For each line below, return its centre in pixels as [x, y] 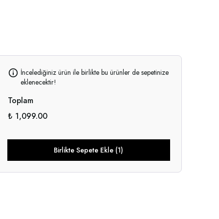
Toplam [20, 100]
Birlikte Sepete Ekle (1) [89, 150]
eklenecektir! [38, 82]
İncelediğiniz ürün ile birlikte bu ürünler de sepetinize [94, 72]
